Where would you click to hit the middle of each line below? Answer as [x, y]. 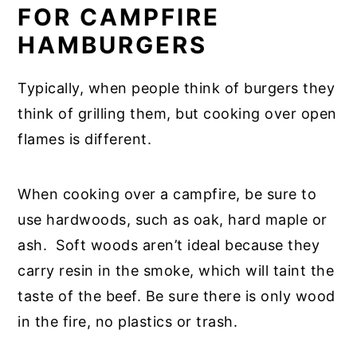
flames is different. [87, 139]
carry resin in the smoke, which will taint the [176, 271]
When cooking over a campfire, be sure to [167, 194]
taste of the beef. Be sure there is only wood [177, 296]
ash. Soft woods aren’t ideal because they [169, 245]
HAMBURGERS [113, 45]
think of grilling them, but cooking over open [177, 114]
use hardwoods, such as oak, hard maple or [173, 220]
